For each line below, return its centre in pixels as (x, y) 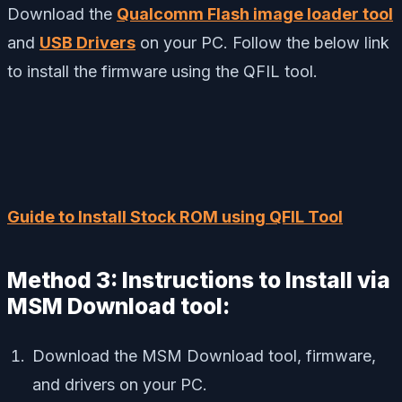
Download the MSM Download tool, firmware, (204, 355)
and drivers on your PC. (120, 384)
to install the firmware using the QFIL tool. (162, 71)
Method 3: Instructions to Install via (199, 280)
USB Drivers (87, 42)
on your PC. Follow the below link (262, 42)
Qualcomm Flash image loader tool (255, 13)
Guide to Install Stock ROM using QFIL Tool (175, 216)
